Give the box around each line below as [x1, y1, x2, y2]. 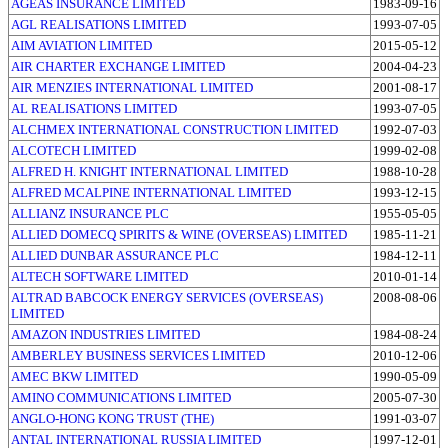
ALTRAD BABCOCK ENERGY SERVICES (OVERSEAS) [11, 289, 323, 305]
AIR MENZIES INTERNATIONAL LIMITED [11, 79, 253, 95]
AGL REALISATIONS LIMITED [11, 16, 186, 32]
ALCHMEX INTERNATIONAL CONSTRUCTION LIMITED [11, 121, 338, 137]
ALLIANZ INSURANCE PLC [11, 205, 169, 221]
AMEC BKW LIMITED [11, 368, 138, 384]
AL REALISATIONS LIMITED [11, 100, 177, 116]
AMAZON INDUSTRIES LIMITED [11, 326, 200, 342]
